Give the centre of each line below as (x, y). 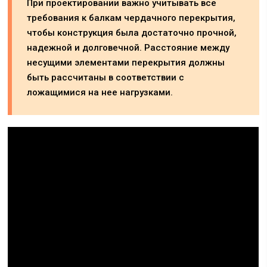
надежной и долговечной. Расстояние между (128, 47)
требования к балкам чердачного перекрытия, (131, 18)
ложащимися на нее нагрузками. (100, 92)
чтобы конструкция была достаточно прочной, (132, 32)
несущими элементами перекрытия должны (126, 62)
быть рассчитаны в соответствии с (106, 77)
